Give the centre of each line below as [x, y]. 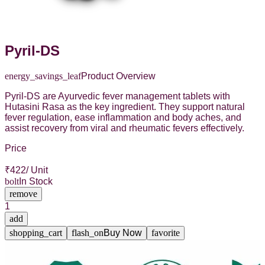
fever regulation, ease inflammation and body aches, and [123, 117]
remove [23, 193]
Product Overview [118, 76]
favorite [166, 232]
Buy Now [123, 232]
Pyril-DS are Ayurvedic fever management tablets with [117, 96]
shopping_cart [36, 232]
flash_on [88, 232]
